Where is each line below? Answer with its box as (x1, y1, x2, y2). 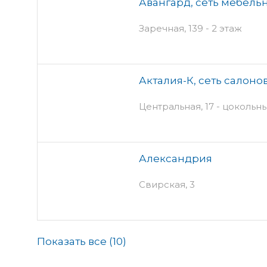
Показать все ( (37, 235, 113, 247)
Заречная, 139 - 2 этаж (139, 22, 242, 34)
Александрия (139, 152, 212, 164)
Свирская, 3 (139, 178, 195, 190)
